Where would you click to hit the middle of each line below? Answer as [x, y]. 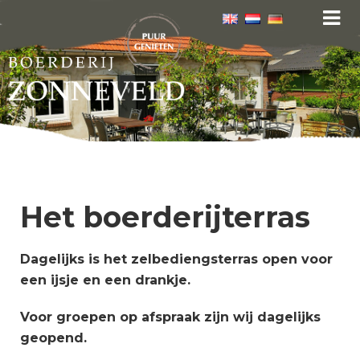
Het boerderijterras [165, 217]
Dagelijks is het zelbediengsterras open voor [176, 259]
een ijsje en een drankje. [105, 280]
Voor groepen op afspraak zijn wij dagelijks [170, 317]
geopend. [53, 337]
